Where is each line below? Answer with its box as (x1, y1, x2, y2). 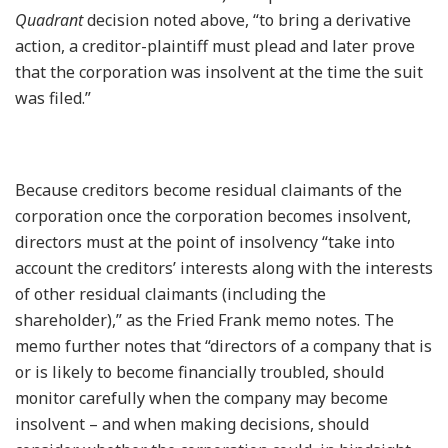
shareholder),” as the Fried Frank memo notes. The (15, 308, 394, 331)
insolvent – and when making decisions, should (15, 412, 369, 435)
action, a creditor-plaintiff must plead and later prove (15, 34, 415, 57)
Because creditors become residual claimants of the (15, 178, 402, 201)
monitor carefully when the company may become (15, 386, 388, 409)
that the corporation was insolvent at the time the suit (15, 60, 423, 83)
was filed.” (15, 86, 91, 109)
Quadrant (15, 8, 83, 31)
